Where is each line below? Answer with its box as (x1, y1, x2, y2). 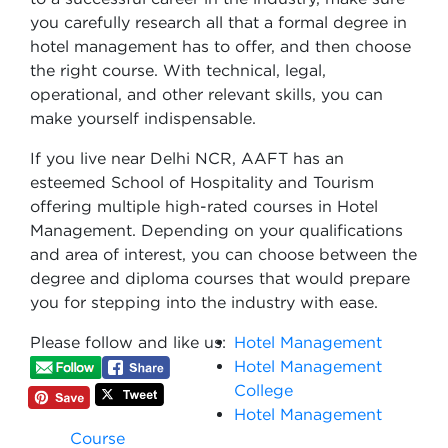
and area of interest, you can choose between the (30, 245, 417, 263)
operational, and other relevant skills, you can (30, 85, 383, 103)
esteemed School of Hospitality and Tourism (30, 173, 374, 191)
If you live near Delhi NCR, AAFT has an (30, 149, 344, 167)
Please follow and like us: (30, 333, 226, 351)
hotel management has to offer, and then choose (30, 37, 411, 55)
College (234, 381, 293, 399)
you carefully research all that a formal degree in (30, 13, 407, 31)
